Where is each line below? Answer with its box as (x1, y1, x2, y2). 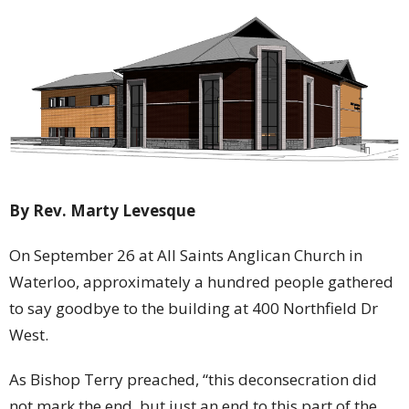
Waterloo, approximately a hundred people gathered (9, 270, 393, 292)
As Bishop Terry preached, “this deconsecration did (9, 368, 377, 390)
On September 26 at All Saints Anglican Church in (9, 244, 362, 266)
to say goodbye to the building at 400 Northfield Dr (9, 297, 378, 319)
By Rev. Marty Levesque (9, 199, 195, 221)
